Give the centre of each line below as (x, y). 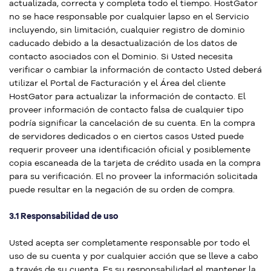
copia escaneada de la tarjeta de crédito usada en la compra (135, 163)
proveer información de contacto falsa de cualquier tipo (126, 109)
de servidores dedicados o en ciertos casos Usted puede (126, 136)
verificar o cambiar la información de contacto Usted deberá (135, 70)
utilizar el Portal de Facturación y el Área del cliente (117, 83)
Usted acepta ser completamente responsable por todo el (129, 243)
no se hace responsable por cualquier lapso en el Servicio (129, 16)
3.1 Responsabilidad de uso (64, 216)
